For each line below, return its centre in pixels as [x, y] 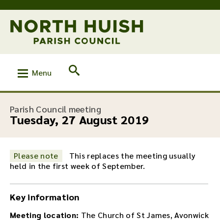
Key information [45, 196]
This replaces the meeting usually [131, 155]
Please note [36, 155]
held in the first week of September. [78, 165]
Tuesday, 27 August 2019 [80, 119]
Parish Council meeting [56, 109]
